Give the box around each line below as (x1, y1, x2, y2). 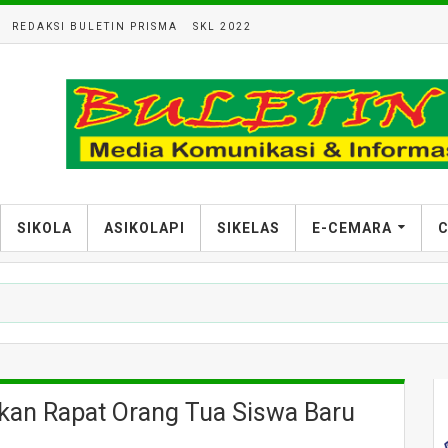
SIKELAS (217, 220, 280, 236)
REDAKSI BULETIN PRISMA (12, 21, 178, 32)
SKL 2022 (193, 21, 252, 32)
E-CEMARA (312, 220, 392, 236)
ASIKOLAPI (104, 220, 185, 236)
